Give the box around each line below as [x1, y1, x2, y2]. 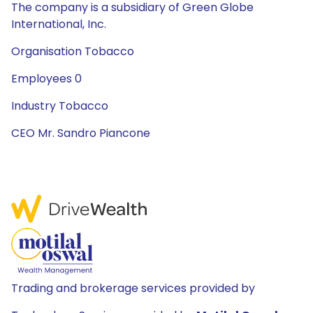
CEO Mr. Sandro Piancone [11, 125, 150, 141]
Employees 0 [11, 71, 82, 87]
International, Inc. [11, 16, 106, 32]
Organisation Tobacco [11, 43, 134, 59]
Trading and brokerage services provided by [11, 280, 255, 296]
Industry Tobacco [11, 98, 108, 114]
